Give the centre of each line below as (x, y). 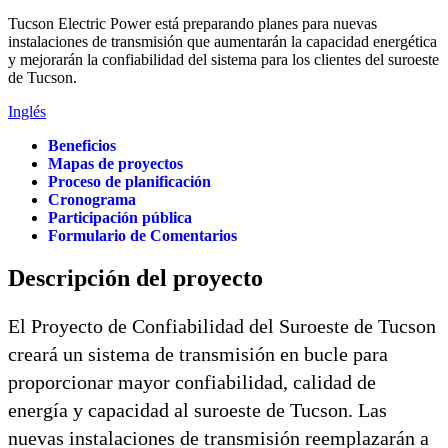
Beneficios (82, 145)
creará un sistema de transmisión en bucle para (198, 353)
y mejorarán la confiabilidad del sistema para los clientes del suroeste (223, 59)
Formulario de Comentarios (142, 235)
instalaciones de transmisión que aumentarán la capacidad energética (222, 41)
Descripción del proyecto (135, 277)
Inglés (27, 111)
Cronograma (92, 199)
